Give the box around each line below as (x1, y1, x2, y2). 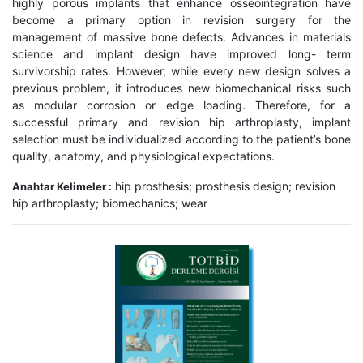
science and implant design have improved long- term (12, 47, 351, 62)
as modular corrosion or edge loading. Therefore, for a (12, 98, 351, 113)
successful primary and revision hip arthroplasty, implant (12, 115, 351, 130)
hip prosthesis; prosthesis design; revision (112, 179, 335, 194)
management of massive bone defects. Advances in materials (12, 30, 351, 45)
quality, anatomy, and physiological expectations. (12, 149, 275, 164)
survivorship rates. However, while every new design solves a (12, 64, 351, 79)
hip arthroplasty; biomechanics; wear (12, 196, 207, 211)
